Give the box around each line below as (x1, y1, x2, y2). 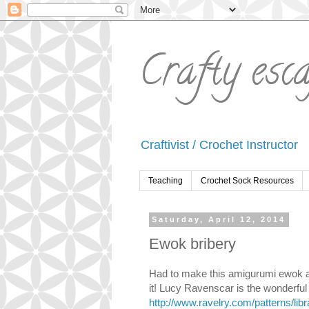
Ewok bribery (149, 235, 236, 252)
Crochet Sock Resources (201, 176, 294, 186)
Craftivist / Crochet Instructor (141, 138, 298, 152)
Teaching (148, 176, 183, 186)
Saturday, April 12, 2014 (152, 215, 286, 224)
